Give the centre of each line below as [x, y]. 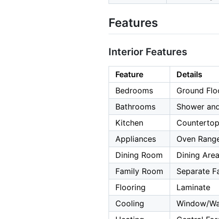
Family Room [139, 171]
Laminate [193, 187]
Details [189, 75]
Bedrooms [134, 91]
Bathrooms [135, 107]
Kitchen [129, 123]
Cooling [130, 204]
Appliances [136, 139]
